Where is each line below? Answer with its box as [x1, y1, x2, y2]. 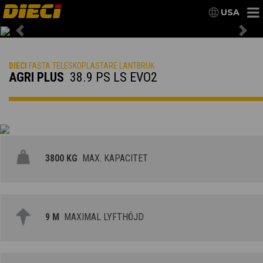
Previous [19, 31, 60, 42]
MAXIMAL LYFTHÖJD [59, 211, 144, 223]
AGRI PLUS [9, 70, 67, 85]
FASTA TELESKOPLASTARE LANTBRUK [27, 61, 154, 71]
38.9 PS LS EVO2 [67, 70, 157, 85]
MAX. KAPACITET [77, 153, 149, 164]
